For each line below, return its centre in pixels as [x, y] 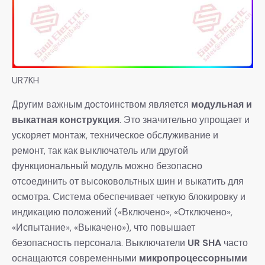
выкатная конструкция [66, 120]
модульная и [222, 105]
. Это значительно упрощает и [185, 120]
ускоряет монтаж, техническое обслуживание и [115, 135]
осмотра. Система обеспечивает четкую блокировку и [129, 197]
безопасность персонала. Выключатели [100, 243]
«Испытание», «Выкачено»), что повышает [104, 228]
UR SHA [204, 243]
